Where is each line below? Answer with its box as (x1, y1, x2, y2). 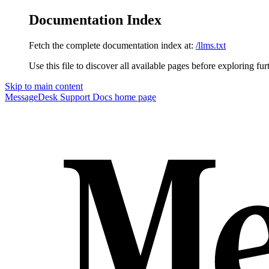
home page (112, 91, 156, 102)
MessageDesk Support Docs (5, 91, 112, 102)
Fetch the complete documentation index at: (29, 40, 193, 50)
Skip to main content (5, 80, 83, 91)
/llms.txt (196, 40, 226, 50)
